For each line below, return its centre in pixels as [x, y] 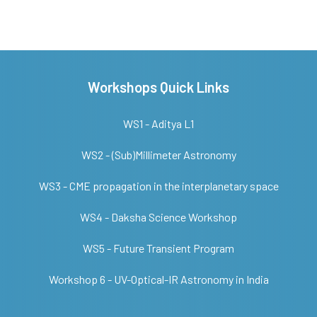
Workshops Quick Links [158, 87]
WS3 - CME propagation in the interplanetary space [158, 186]
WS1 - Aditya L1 [158, 123]
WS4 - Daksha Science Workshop [158, 217]
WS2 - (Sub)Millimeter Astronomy [158, 155]
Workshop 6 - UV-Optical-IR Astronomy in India [158, 279]
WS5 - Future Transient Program [158, 248]
